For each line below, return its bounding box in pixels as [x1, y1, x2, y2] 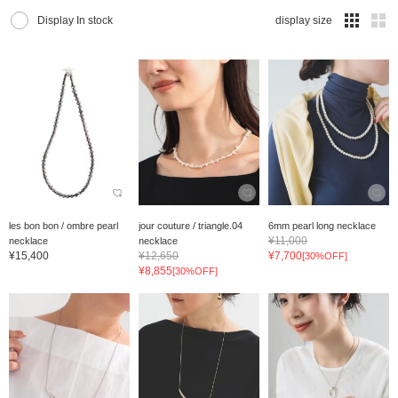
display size [275, 14, 332, 28]
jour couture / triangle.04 [138, 219, 243, 231]
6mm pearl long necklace [267, 219, 376, 231]
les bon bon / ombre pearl [9, 219, 118, 231]
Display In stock [37, 14, 113, 28]
